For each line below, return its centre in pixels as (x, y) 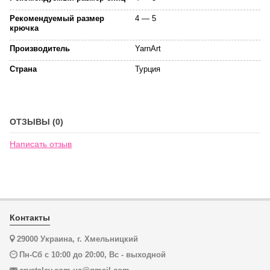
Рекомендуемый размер (57, 18)
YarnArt (148, 49)
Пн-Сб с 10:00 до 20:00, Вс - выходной (93, 255)
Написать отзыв (41, 144)
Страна (23, 69)
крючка (24, 28)
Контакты (30, 218)
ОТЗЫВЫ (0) (36, 122)
